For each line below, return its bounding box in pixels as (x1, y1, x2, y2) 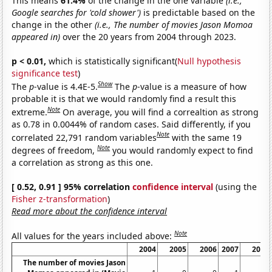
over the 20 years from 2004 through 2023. (60, 31, 237, 43)
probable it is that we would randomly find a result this (12, 92, 237, 104)
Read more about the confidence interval (12, 205, 168, 217)
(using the (213, 180, 257, 192)
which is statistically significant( (46, 55, 178, 67)
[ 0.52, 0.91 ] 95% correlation (12, 180, 133, 192)
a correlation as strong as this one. (12, 156, 154, 168)
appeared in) (12, 31, 61, 43)
